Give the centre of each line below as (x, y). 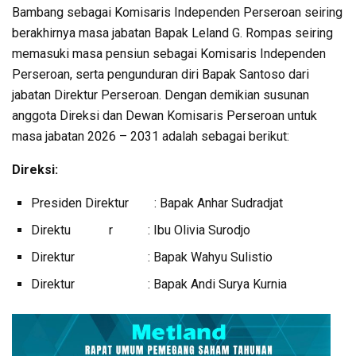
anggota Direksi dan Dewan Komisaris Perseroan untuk (164, 116)
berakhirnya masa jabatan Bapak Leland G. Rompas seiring (172, 33)
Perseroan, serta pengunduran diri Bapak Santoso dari (161, 75)
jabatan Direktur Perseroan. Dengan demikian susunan (161, 95)
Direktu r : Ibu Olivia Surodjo (141, 230)
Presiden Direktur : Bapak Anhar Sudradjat (157, 203)
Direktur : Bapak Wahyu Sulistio (152, 257)
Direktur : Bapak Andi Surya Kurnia (159, 284)
